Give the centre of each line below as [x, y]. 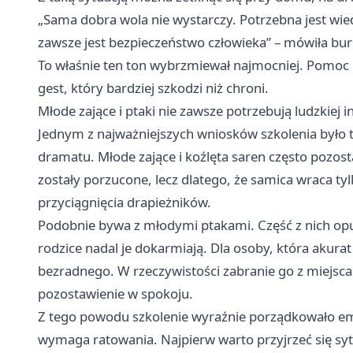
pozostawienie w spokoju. [115, 293]
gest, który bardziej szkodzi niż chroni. [153, 87]
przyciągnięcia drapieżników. [124, 202]
